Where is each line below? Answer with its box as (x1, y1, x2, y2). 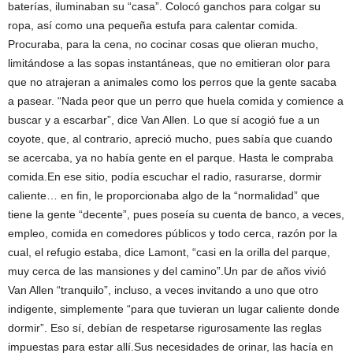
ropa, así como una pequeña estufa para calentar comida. (8, 19, 298, 32)
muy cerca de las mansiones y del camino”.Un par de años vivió (8, 265, 326, 277)
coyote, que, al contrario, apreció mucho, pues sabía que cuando (8, 132, 333, 145)
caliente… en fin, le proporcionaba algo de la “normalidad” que (8, 189, 320, 202)
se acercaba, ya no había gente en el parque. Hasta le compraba (8, 151, 333, 164)
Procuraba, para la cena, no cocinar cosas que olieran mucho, (8, 38, 318, 50)
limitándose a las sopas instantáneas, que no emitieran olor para (8, 57, 330, 69)
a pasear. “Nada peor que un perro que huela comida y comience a (8, 95, 344, 107)
